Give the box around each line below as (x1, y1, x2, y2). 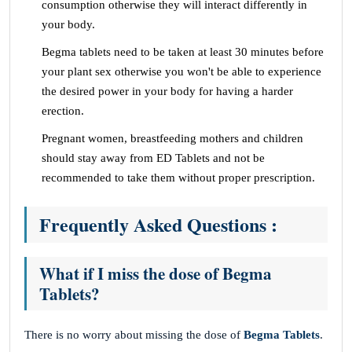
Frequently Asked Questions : (39, 210, 277, 238)
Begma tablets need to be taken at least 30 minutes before (42, 45, 324, 58)
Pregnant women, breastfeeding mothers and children (42, 131, 303, 145)
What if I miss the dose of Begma (39, 261, 272, 285)
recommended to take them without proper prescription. (42, 170, 315, 184)
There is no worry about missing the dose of (24, 328, 244, 341)
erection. (42, 104, 84, 117)
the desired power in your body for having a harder (42, 84, 293, 97)
